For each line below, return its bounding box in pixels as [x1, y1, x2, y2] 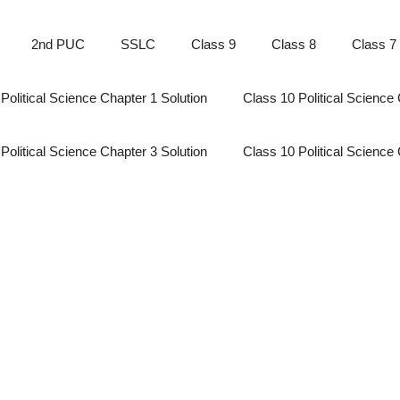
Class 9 [191, 37, 236, 52]
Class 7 [352, 37, 396, 52]
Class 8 [271, 37, 316, 52]
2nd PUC [31, 37, 85, 52]
